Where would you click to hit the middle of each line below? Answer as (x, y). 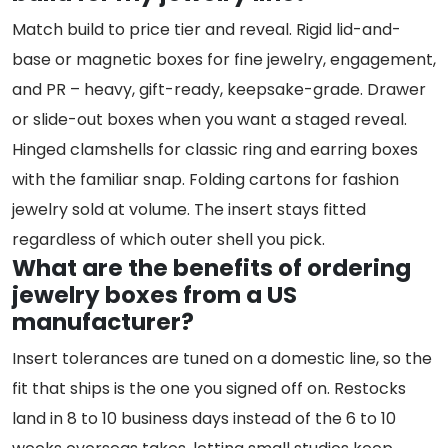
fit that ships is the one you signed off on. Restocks (209, 389)
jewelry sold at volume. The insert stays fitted (189, 210)
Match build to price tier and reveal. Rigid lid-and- (206, 30)
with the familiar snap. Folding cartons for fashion (205, 180)
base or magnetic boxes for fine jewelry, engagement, (224, 60)
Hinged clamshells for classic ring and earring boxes (215, 150)
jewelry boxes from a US (154, 295)
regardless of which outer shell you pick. (168, 240)
